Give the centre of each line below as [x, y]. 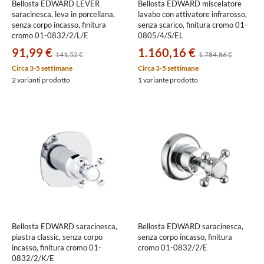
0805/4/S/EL [161, 35]
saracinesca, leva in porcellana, [63, 14]
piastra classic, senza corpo [57, 237]
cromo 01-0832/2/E [173, 247]
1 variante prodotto [168, 80]
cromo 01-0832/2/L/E [50, 35]
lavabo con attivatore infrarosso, [192, 14]
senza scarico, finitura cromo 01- [193, 25]
